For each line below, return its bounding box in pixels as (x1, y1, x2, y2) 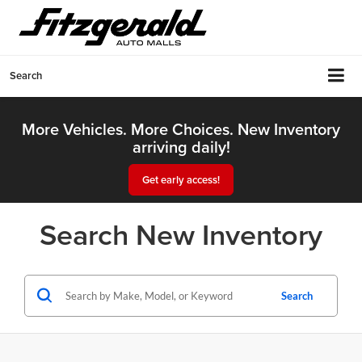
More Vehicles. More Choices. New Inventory (22, 116, 340, 141)
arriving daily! (132, 134, 230, 158)
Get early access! (142, 171, 220, 187)
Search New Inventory (40, 213, 322, 255)
